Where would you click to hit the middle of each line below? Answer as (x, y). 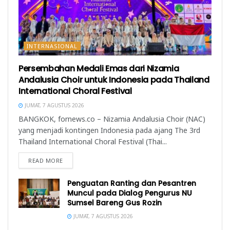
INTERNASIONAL (52, 46)
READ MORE (46, 160)
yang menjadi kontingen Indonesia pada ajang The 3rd (109, 130)
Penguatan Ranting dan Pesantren (132, 183)
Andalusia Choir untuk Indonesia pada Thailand (114, 80)
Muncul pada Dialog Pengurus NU (130, 193)
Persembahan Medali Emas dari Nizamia (99, 68)
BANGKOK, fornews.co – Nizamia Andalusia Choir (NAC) (112, 119)
